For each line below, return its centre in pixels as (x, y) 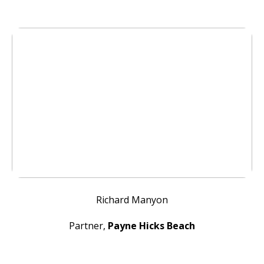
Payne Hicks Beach (151, 226)
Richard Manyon (132, 200)
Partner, (88, 226)
